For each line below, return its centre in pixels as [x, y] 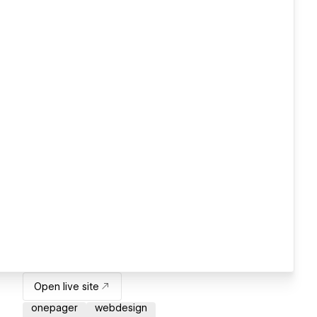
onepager [54, 308]
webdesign [121, 308]
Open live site [67, 287]
